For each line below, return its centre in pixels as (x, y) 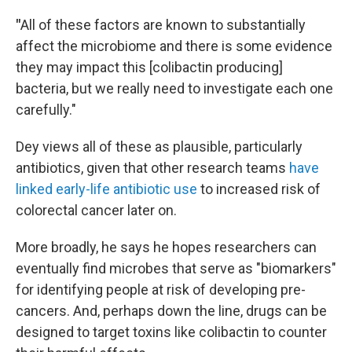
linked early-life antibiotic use (106, 189)
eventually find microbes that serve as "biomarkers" (176, 268)
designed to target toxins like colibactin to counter (171, 332)
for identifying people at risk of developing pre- (161, 290)
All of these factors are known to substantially (163, 25)
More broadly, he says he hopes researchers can (166, 247)
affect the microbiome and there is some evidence (174, 46)
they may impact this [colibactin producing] (149, 67)
